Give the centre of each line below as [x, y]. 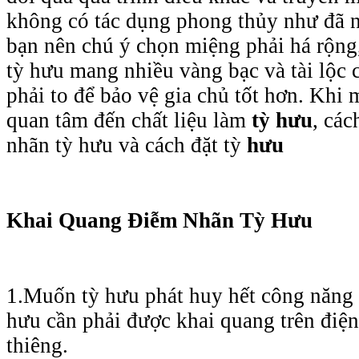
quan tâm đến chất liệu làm [129, 120]
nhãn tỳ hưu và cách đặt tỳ [124, 145]
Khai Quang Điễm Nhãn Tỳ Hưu [159, 220]
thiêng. [37, 345]
